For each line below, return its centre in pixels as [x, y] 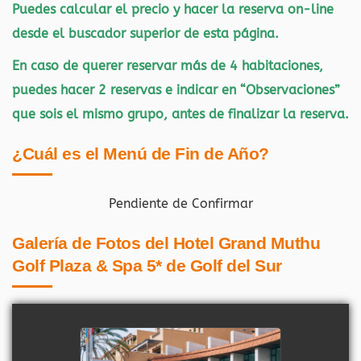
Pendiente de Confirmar [180, 203]
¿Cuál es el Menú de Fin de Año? [141, 154]
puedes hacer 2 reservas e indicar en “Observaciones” [176, 90]
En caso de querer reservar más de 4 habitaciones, [168, 66]
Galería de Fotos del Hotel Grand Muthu [166, 243]
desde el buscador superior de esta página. [145, 33]
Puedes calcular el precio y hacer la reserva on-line [173, 9]
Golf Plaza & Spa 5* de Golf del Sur [147, 266]
